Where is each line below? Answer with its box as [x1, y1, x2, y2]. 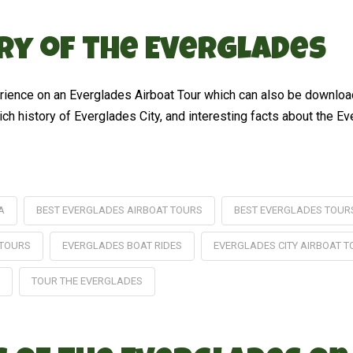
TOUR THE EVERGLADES [31, 274, 143, 287]
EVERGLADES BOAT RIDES [61, 239, 182, 251]
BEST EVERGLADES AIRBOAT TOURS [35, 203, 203, 216]
